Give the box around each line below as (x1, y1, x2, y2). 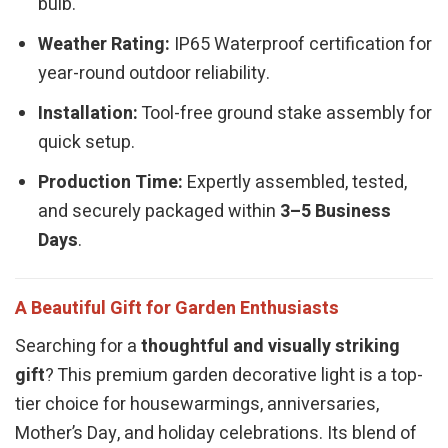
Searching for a (15, 332, 141, 360)
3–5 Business (280, 197, 392, 225)
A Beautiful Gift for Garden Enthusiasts (15, 294, 339, 322)
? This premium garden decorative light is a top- (45, 361, 423, 389)
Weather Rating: (38, 30, 171, 58)
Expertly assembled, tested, (183, 168, 408, 196)
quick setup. (38, 128, 136, 156)
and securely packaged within (38, 197, 281, 225)
